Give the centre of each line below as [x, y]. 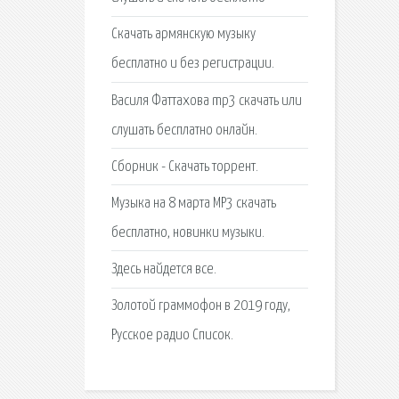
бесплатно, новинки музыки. [187, 232]
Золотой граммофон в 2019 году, [200, 306]
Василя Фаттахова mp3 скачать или [206, 101]
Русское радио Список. [172, 336]
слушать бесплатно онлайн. [184, 130]
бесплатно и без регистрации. [192, 64]
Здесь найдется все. [163, 270]
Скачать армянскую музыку [183, 35]
